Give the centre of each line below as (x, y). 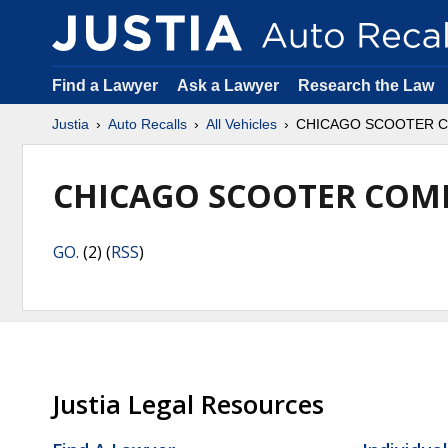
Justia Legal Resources (188, 405)
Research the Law (366, 85)
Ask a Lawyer (230, 85)
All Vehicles (241, 124)
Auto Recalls (147, 124)
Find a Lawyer (105, 85)
